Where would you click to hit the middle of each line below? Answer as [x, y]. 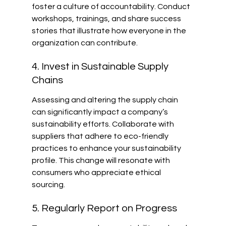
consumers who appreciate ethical [97, 172]
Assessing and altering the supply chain [105, 100]
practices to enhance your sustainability [107, 148]
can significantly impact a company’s [100, 112]
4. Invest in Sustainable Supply [101, 67]
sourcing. [48, 184]
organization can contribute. [84, 43]
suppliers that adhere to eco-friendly [101, 136]
